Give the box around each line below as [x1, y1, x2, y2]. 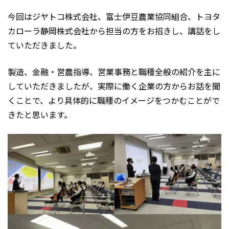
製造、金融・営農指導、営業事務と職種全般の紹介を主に [8, 65, 220, 78]
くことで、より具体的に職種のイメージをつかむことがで [8, 94, 220, 106]
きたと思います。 [8, 108, 72, 121]
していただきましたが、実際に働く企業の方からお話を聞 [8, 80, 220, 92]
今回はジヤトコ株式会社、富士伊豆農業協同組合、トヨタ [8, 10, 220, 22]
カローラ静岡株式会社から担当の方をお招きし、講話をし [8, 25, 220, 37]
